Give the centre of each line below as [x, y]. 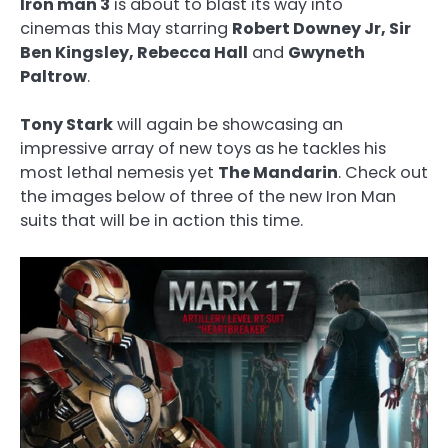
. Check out [383, 172]
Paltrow [53, 76]
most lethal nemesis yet [119, 172]
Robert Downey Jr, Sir [321, 28]
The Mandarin [278, 172]
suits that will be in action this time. [161, 220]
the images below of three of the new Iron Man [208, 196]
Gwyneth [326, 52]
